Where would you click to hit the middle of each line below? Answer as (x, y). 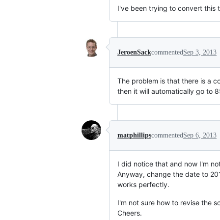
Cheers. (130, 213)
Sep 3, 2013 (200, 52)
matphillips (134, 135)
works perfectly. (143, 184)
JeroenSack (134, 52)
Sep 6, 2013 (200, 135)
